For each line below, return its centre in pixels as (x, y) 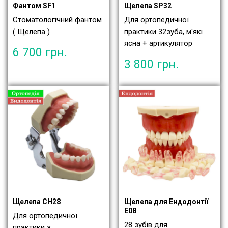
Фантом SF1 (34, 6)
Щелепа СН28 (37, 202)
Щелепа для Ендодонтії (166, 202)
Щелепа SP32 (148, 6)
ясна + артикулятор (158, 44)
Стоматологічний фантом (57, 20)
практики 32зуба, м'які (163, 32)
